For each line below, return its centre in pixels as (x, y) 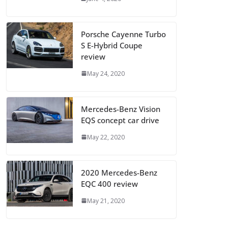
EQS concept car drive (120, 120)
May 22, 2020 (106, 137)
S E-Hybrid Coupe (112, 45)
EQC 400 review (109, 183)
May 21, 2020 (106, 201)
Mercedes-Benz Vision (121, 109)
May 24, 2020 (106, 73)
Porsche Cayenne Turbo (123, 34)
